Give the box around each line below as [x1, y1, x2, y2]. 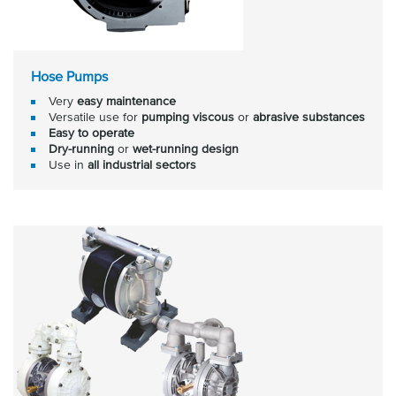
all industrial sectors [88, 157, 196, 171]
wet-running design [133, 141, 239, 156]
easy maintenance [77, 94, 176, 108]
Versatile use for [49, 110, 141, 124]
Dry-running [49, 141, 114, 156]
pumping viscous [141, 110, 234, 124]
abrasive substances [253, 110, 365, 124]
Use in [49, 157, 88, 171]
